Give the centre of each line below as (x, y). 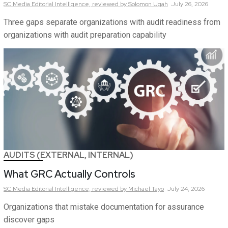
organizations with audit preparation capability (85, 35)
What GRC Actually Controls (69, 174)
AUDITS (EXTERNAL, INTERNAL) (68, 155)
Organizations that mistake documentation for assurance (104, 207)
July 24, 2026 (186, 189)
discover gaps (29, 220)
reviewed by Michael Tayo (128, 189)
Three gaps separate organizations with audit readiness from (112, 22)
